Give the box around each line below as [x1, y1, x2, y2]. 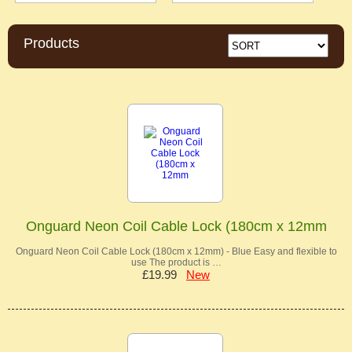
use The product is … [130, 257, 222, 269]
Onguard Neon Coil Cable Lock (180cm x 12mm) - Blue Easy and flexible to [15, 246, 337, 258]
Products [24, 35, 79, 52]
